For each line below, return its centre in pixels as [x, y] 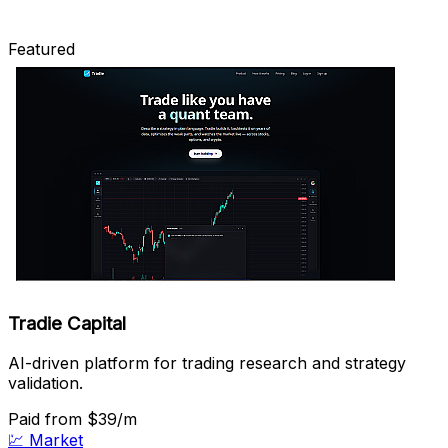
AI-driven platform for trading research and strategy [207, 363]
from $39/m [91, 419]
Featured [41, 48]
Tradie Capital [67, 323]
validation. [45, 383]
